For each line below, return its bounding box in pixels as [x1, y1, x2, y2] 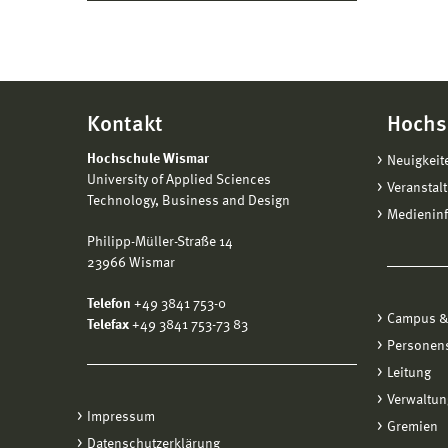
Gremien [387, 420, 438, 435]
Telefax [87, 318, 129, 333]
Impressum [87, 410, 155, 425]
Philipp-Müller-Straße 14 [87, 235, 233, 250]
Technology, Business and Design [87, 194, 290, 209]
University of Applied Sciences [87, 173, 271, 188]
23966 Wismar [87, 256, 175, 271]
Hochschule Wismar [87, 152, 209, 167]
